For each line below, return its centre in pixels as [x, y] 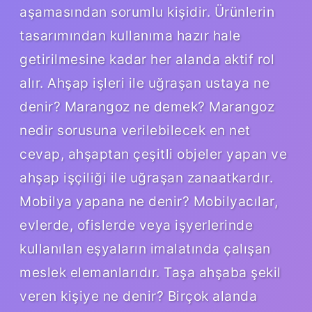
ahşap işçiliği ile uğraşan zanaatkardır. [146, 177]
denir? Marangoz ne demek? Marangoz [147, 106]
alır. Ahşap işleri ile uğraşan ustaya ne [145, 83]
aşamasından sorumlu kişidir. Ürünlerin [147, 11]
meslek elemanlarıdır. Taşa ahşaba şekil [150, 272]
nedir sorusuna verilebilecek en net [135, 130]
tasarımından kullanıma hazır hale [130, 35]
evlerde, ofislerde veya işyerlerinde [136, 225]
